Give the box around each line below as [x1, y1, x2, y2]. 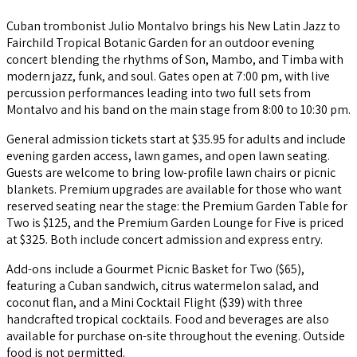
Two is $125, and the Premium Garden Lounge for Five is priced [6, 214, 343, 232]
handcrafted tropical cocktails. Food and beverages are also [6, 311, 329, 328]
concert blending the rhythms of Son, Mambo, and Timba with [6, 51, 343, 69]
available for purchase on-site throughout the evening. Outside [6, 328, 345, 345]
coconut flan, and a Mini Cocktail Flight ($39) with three [6, 294, 303, 312]
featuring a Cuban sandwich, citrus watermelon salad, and [6, 277, 319, 295]
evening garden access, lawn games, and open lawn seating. [6, 147, 330, 165]
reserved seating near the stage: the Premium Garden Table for [6, 198, 347, 215]
